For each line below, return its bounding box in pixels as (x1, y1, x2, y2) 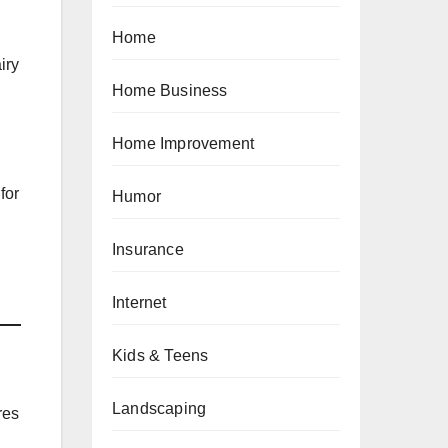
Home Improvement (112, 135, 255, 152)
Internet (112, 294, 167, 311)
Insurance (112, 241, 184, 258)
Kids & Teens (112, 347, 209, 364)
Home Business (112, 82, 228, 99)
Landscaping (112, 400, 207, 417)
